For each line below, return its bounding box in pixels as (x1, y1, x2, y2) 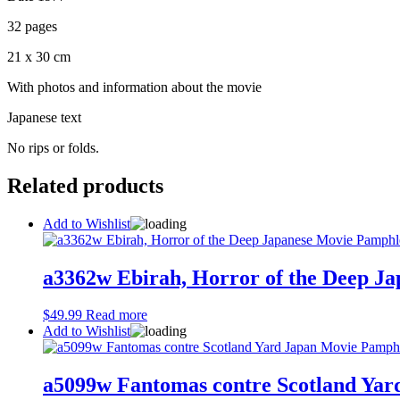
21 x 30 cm (7, 48, 71, 64)
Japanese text (7, 109, 81, 125)
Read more (86, 307, 147, 323)
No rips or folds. (7, 139, 99, 155)
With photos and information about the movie (7, 79, 262, 95)
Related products (7, 173, 163, 197)
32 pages (7, 18, 57, 34)
